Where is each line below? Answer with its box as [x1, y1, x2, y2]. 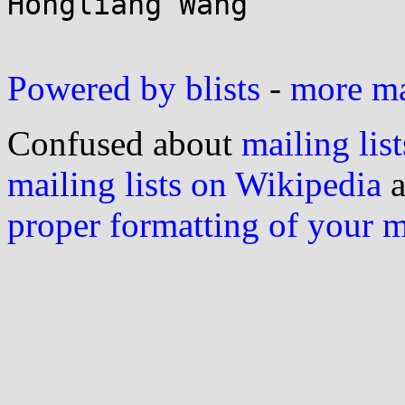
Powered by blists [7, 69, 260, 108]
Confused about [7, 124, 241, 163]
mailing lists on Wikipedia [7, 165, 381, 203]
